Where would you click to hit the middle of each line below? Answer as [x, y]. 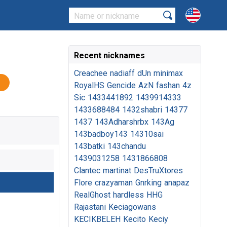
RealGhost [92, 195]
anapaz [177, 183]
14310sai [147, 134]
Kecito [135, 219]
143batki [89, 146]
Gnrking [148, 183]
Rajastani [90, 207]
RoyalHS [89, 85]
